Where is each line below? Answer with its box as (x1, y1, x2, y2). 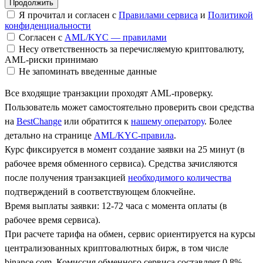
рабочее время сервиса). (5, 214, 100, 225)
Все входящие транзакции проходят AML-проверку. (5, 87, 213, 98)
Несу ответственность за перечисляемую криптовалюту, (16, 43, 244, 54)
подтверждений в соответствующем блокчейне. (5, 186, 195, 197)
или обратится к (62, 116, 131, 126)
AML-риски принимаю (5, 54, 98, 65)
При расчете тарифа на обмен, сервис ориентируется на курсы (5, 228, 255, 239)
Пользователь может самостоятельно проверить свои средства (5, 102, 254, 112)
